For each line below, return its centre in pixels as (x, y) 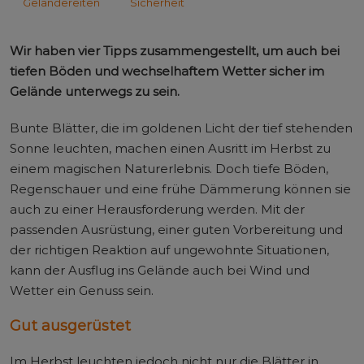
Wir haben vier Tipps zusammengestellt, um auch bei (175, 50)
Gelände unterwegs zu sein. (96, 91)
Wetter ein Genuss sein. (83, 290)
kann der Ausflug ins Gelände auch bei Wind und (160, 270)
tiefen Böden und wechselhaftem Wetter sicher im (167, 71)
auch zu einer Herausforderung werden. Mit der (157, 209)
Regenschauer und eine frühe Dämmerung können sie (180, 188)
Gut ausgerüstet (70, 325)
